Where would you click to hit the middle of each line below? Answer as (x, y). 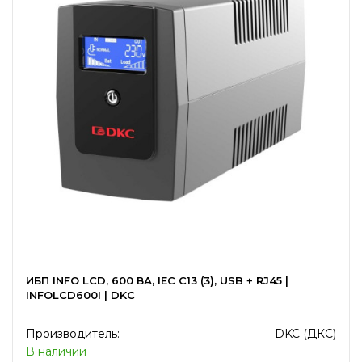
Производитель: (73, 334)
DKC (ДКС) (305, 334)
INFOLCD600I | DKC (80, 295)
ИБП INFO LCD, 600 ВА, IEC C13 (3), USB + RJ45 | (157, 280)
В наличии (56, 351)
